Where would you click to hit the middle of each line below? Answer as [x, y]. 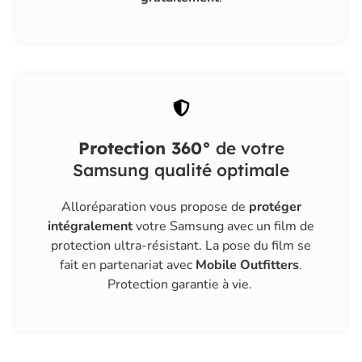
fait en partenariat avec [126, 265]
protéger [275, 207]
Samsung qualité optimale [181, 170]
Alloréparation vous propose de [155, 207]
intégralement [90, 227]
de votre [247, 148]
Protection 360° [144, 148]
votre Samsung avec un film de [223, 227]
